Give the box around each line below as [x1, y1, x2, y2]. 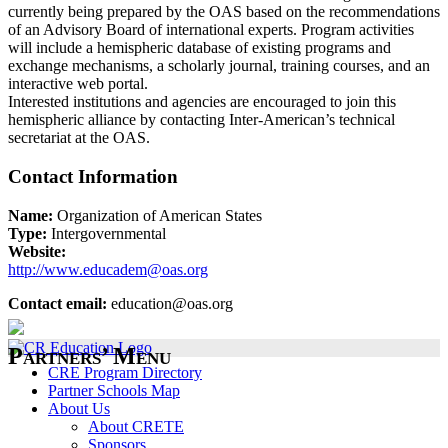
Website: [8, 242, 66, 260]
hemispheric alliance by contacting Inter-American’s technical [8, 111, 395, 129]
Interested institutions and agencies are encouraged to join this [8, 93, 396, 111]
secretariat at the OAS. [8, 129, 150, 147]
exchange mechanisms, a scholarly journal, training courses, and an [8, 57, 430, 75]
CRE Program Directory [48, 363, 202, 381]
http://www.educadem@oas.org [8, 260, 208, 278]
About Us [48, 399, 110, 417]
